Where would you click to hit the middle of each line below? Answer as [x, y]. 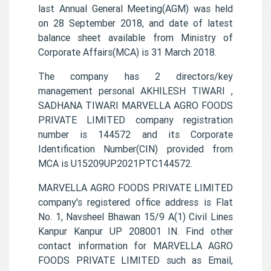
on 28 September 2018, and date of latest [135, 23]
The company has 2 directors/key [135, 76]
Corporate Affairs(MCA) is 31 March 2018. [127, 52]
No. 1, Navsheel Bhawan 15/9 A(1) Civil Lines [135, 216]
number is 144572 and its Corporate [135, 134]
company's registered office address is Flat [135, 202]
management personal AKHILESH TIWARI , [135, 90]
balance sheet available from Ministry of [135, 37]
